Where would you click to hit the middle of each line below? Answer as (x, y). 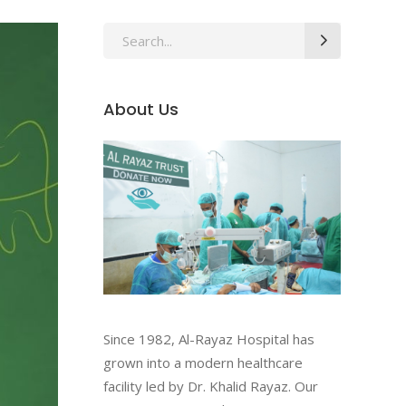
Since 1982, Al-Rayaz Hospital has (208, 338)
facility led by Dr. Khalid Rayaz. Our (210, 386)
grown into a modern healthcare (203, 362)
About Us (140, 109)
